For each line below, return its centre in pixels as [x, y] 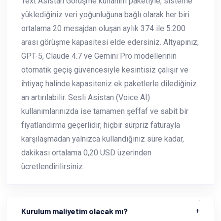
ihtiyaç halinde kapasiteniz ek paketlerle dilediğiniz [109, 83]
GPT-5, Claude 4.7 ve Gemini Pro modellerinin [99, 56]
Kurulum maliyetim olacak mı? [74, 211]
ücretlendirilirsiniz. [53, 166]
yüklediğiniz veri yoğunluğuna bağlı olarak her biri [105, 14]
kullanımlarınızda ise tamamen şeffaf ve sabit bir [105, 111]
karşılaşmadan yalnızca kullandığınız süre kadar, [103, 139]
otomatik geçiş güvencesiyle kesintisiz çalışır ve [105, 70]
